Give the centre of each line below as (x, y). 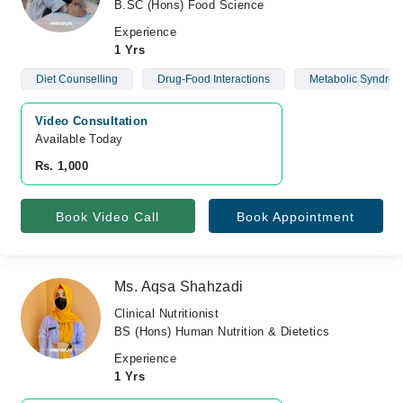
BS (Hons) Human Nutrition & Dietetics (222, 331)
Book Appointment (296, 217)
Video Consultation (91, 121)
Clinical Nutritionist (167, 313)
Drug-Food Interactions (213, 79)
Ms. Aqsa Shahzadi (179, 287)
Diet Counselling (76, 79)
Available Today (79, 139)
